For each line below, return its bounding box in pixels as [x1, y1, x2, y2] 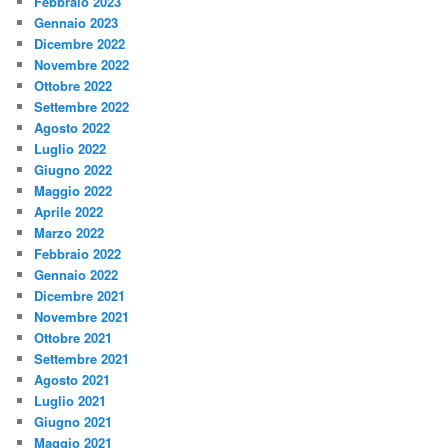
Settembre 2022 [34, 96, 130, 116]
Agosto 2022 [34, 117, 111, 137]
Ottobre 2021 [34, 327, 113, 347]
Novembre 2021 [34, 306, 130, 326]
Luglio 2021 [34, 390, 107, 410]
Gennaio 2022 [34, 264, 119, 284]
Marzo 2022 [34, 222, 105, 242]
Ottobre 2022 [34, 75, 113, 95]
